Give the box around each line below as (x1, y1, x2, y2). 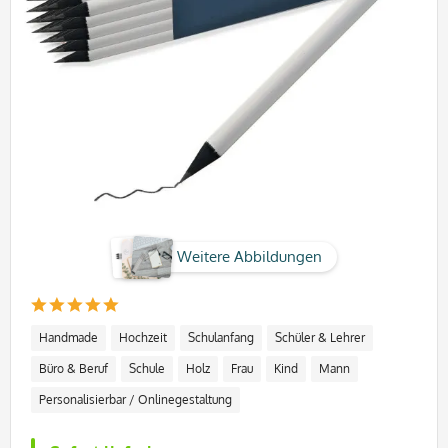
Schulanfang (188, 329, 254, 345)
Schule (129, 360, 165, 376)
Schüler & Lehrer (275, 329, 365, 345)
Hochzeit (119, 329, 167, 345)
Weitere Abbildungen (176, 246, 322, 266)
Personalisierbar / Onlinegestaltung (39, 391, 232, 407)
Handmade (39, 329, 98, 345)
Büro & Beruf (39, 360, 108, 376)
